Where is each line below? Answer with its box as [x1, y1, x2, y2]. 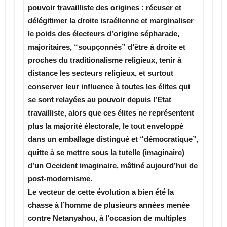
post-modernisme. [28, 174, 92, 183]
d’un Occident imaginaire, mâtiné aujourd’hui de [28, 161, 198, 170]
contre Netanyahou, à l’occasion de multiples [28, 214, 186, 222]
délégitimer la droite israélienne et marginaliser [28, 16, 194, 25]
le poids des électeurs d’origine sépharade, [28, 29, 179, 38]
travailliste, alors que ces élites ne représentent [28, 108, 194, 117]
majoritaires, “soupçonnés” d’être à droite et [28, 43, 185, 51]
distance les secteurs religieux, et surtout [28, 69, 173, 78]
